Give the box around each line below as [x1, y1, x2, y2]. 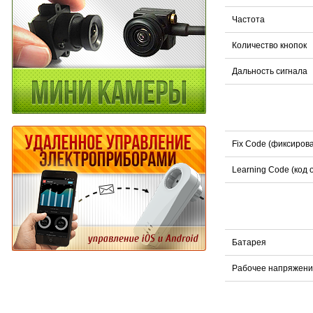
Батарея [231, 238, 266, 248]
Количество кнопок [231, 41, 307, 51]
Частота [231, 15, 265, 25]
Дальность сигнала [231, 66, 307, 77]
